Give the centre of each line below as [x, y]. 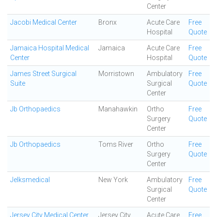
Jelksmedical [30, 180]
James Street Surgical [43, 74]
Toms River [116, 144]
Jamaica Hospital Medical [50, 48]
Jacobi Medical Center [44, 22]
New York [113, 180]
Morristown [116, 74]
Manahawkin [118, 109]
